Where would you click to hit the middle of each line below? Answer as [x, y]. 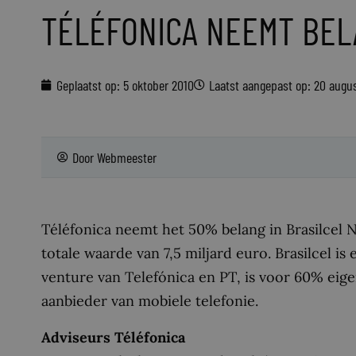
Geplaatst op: [88, 85]
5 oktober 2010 [159, 85]
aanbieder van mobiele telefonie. [150, 301]
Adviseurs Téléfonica [113, 337]
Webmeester [127, 157]
